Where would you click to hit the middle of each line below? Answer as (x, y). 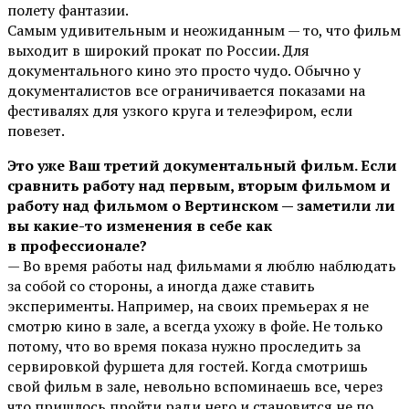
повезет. (36, 130)
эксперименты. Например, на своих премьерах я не (188, 305)
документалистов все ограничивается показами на (186, 90)
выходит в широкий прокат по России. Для (158, 50)
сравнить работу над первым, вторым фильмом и (199, 185)
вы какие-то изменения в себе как (140, 225)
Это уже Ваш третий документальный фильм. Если (202, 165)
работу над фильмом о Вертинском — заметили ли (201, 205)
